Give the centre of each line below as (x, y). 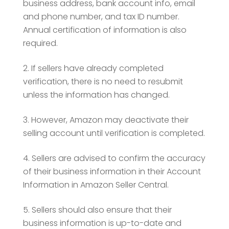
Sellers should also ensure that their (101, 210)
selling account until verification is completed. (114, 133)
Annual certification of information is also (105, 30)
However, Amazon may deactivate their (110, 120)
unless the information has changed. (96, 95)
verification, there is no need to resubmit (103, 81)
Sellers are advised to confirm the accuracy (118, 158)
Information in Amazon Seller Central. (96, 185)
